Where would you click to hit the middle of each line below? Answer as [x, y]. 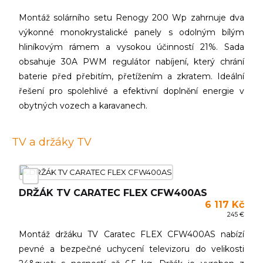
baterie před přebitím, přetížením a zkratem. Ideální [131, 76]
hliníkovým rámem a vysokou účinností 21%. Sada [131, 47]
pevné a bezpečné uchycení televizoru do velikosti [131, 249]
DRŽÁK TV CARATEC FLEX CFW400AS [113, 193]
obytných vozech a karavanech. [83, 106]
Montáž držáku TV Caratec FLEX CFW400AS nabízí [131, 234]
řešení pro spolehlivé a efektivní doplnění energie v [131, 91]
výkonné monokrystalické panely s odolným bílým [131, 32]
